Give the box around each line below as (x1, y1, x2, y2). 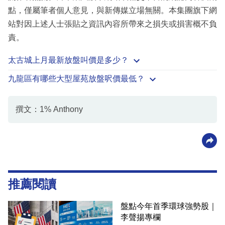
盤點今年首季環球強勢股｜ (121, 202, 217, 211)
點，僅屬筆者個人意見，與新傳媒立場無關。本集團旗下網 (8, 6, 217, 15)
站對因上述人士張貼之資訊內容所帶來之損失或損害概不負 (8, 20, 217, 29)
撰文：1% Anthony (16, 105, 83, 114)
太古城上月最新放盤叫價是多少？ (8, 56, 129, 65)
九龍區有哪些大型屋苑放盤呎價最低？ (8, 74, 145, 83)
